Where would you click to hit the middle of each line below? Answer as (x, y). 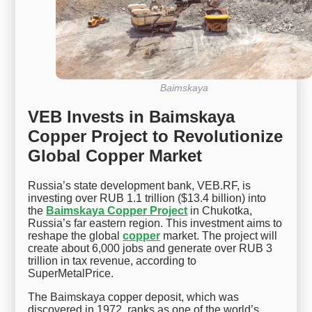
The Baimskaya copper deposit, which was (134, 297)
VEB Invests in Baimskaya (132, 117)
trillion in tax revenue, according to (112, 261)
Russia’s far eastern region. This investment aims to (155, 224)
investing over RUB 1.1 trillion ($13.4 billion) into (147, 198)
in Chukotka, (220, 211)
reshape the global (76, 236)
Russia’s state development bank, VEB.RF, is (140, 186)
